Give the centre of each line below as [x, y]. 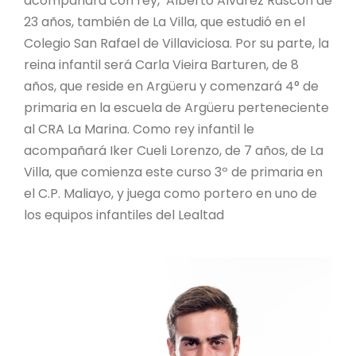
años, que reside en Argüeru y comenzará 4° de [171, 86]
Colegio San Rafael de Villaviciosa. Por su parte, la [176, 43]
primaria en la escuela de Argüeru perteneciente [176, 107]
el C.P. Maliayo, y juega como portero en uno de [170, 193]
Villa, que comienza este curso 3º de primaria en [173, 172]
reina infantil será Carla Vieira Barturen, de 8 [161, 64]
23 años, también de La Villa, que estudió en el [164, 21]
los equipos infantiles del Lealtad [124, 215]
